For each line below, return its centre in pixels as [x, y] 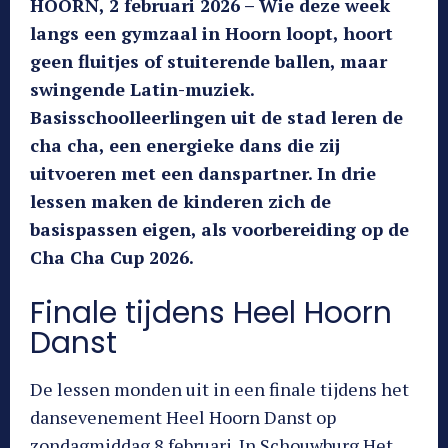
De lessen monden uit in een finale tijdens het [219, 389]
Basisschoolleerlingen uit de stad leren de [216, 117]
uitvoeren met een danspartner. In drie [203, 173]
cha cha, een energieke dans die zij [185, 145]
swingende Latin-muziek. [142, 89]
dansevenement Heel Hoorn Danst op [183, 417]
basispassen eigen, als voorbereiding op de [219, 229]
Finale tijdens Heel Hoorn [211, 313]
